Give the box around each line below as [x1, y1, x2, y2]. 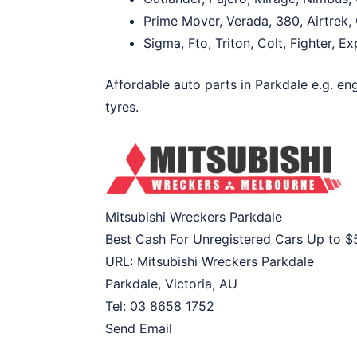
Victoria [165, 276, 212, 292]
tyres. [105, 99, 139, 115]
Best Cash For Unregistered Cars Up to [105, 231, 345, 247]
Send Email [105, 320, 172, 336]
